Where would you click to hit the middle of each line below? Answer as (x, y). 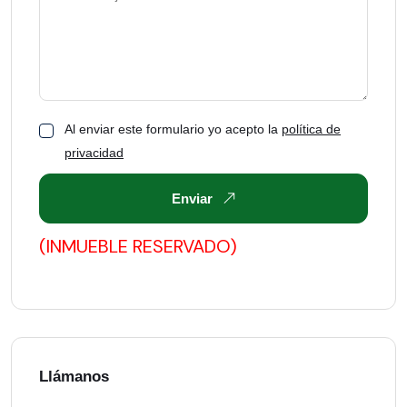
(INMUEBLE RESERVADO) (138, 246)
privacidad (94, 153)
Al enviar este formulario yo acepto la (173, 129)
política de (311, 129)
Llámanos (74, 377)
